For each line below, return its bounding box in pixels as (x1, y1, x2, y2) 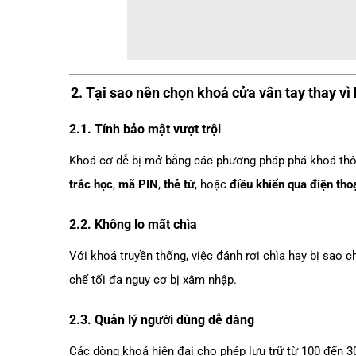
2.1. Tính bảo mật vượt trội (69, 122, 221, 137)
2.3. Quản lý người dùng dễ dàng (69, 311, 254, 327)
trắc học (69, 177, 113, 192)
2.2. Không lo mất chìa (69, 217, 197, 232)
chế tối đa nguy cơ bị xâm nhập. (69, 273, 237, 287)
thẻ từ (164, 177, 195, 192)
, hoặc (195, 177, 230, 192)
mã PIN (118, 177, 158, 192)
